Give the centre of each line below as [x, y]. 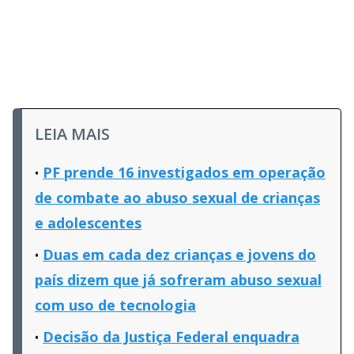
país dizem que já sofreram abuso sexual [178, 279]
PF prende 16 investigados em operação [184, 172]
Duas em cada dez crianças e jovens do [179, 254]
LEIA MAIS [72, 134]
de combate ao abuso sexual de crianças [177, 197]
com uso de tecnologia [115, 305]
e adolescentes [88, 222]
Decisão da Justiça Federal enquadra [171, 336]
